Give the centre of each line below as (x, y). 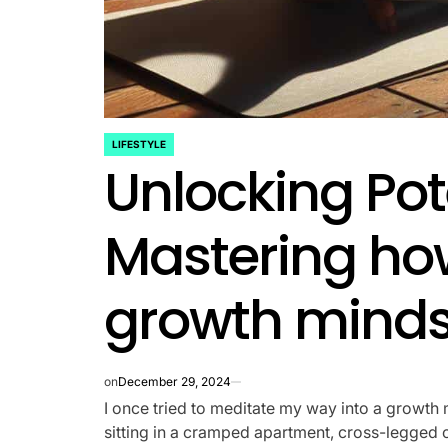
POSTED (128, 151)
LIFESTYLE (139, 143)
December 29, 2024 (175, 381)
